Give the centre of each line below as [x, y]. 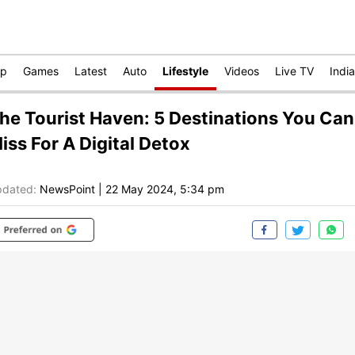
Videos [242, 71]
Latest [91, 71]
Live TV [294, 71]
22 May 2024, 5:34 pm [165, 189]
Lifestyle [185, 71]
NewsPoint [67, 189]
